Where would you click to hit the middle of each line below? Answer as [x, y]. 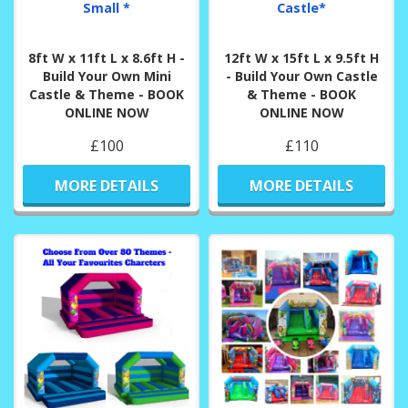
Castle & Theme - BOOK [107, 95]
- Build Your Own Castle [301, 76]
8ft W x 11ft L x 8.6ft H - [107, 58]
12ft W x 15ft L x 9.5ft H [301, 58]
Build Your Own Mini [107, 76]
